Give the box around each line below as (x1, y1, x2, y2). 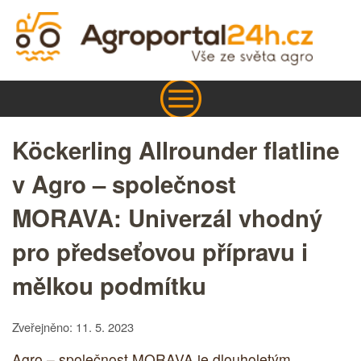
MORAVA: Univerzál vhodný (12, 200, 322, 234)
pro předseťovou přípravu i (12, 234, 308, 268)
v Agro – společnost (12, 166, 236, 201)
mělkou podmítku (12, 268, 206, 302)
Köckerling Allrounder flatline (12, 132, 339, 167)
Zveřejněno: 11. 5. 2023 (12, 317, 134, 335)
